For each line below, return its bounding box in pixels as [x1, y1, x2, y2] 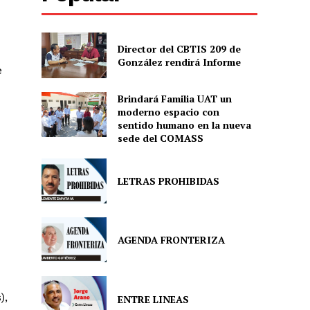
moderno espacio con [117, 104, 219, 118]
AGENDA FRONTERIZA [117, 233, 225, 247]
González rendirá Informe [117, 55, 241, 69]
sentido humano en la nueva [117, 118, 251, 131]
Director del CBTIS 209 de [117, 42, 241, 55]
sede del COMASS [117, 131, 203, 145]
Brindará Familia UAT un [117, 91, 232, 105]
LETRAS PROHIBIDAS [117, 174, 219, 188]
